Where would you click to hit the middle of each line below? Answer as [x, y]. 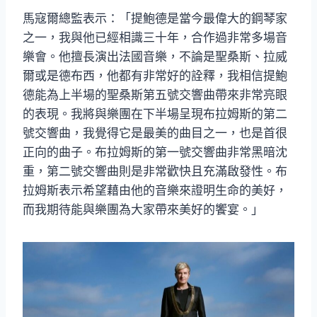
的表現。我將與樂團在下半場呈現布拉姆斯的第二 [155, 114]
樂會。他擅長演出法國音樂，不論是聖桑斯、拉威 [155, 56]
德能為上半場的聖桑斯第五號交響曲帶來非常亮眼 [155, 94]
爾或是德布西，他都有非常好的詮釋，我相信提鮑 [155, 75]
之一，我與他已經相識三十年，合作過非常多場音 [155, 37]
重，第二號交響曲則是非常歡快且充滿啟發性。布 [155, 171]
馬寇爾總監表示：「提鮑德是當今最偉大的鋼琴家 [155, 18]
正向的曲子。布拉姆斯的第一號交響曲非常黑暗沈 [155, 152]
